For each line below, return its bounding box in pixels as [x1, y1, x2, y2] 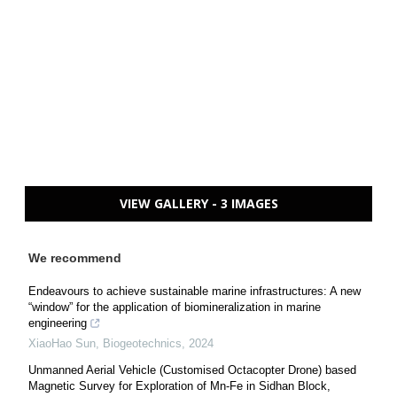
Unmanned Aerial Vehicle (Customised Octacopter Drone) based [28, 363, 356, 378]
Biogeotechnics [103, 337, 182, 351]
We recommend [28, 251, 121, 266]
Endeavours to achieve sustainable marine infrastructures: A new [28, 284, 361, 299]
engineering [28, 316, 87, 331]
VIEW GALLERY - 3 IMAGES [119, 195, 278, 213]
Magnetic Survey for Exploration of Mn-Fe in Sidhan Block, [28, 379, 331, 393]
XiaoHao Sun [28, 337, 96, 351]
